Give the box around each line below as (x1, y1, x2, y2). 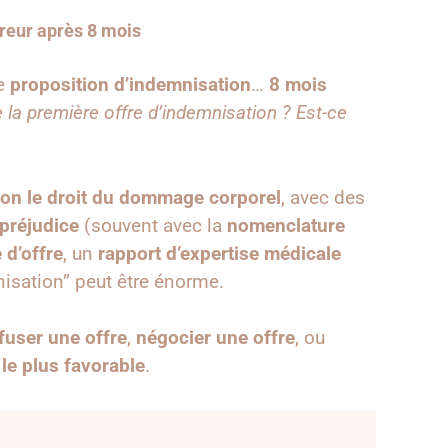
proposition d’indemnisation (10, 73, 251, 97)
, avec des (281, 185, 365, 209)
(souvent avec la (79, 213, 227, 237)
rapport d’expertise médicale (98, 241, 341, 265)
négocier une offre (136, 326, 295, 350)
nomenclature (227, 213, 345, 237)
